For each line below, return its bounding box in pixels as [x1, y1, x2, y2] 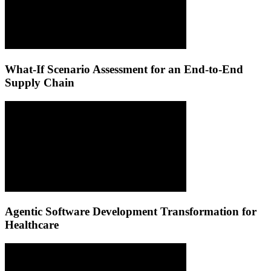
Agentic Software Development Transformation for [5, 205, 256, 218]
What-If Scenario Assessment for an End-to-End [5, 62, 243, 76]
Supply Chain [5, 76, 74, 89]
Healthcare [5, 218, 59, 232]
